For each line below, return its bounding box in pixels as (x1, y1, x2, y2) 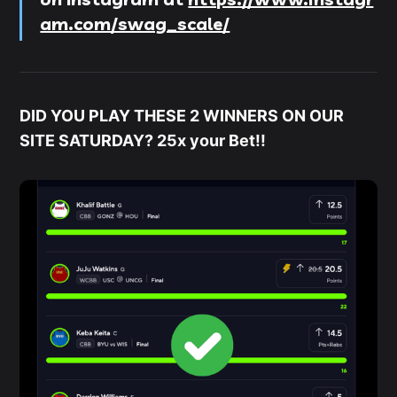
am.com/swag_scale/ (40, 12, 230, 35)
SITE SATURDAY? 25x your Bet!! (19, 130, 267, 150)
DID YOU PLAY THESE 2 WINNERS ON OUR (19, 105, 345, 125)
